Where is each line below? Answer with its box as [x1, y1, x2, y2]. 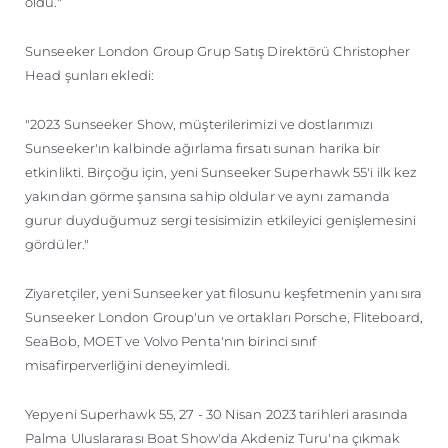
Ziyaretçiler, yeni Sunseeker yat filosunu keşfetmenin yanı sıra [25, 284, 423, 301]
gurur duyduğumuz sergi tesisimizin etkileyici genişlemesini [25, 211, 416, 228]
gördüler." [25, 235, 89, 252]
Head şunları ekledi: [25, 66, 154, 83]
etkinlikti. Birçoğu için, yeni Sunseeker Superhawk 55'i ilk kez [25, 163, 418, 180]
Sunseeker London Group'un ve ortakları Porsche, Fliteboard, [25, 308, 423, 325]
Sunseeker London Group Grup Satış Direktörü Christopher [25, 42, 411, 59]
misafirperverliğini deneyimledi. [25, 356, 231, 373]
